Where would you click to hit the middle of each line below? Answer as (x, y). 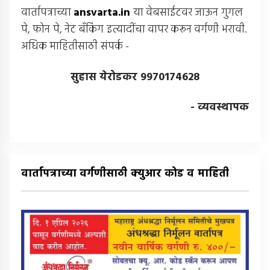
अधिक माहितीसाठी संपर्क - (75, 47)
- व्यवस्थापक (219, 108)
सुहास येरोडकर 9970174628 (135, 77)
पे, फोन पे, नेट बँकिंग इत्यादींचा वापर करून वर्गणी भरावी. (134, 30)
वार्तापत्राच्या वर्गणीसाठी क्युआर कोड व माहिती (125, 174)
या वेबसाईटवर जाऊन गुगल (188, 13)
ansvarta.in (102, 13)
